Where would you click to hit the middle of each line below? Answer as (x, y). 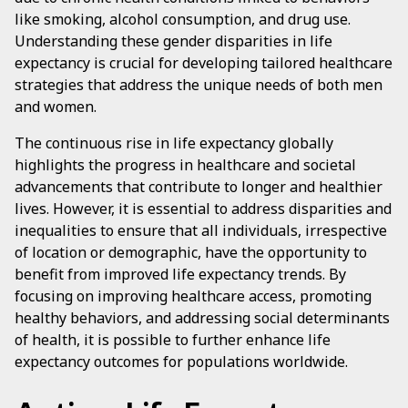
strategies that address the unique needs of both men (199, 85)
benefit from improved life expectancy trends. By (180, 274)
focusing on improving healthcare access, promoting (193, 296)
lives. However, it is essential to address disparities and (203, 209)
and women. (56, 107)
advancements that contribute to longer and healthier (199, 187)
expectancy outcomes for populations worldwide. (181, 362)
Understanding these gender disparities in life (173, 41)
